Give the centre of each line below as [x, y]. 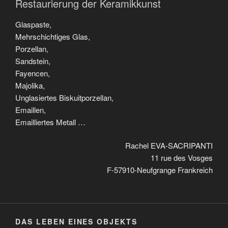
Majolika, [30, 85]
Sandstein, [33, 61]
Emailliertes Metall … [50, 122]
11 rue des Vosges [182, 158]
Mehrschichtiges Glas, [53, 36]
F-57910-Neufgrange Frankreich [160, 170]
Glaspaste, [33, 24]
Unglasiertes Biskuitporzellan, [64, 97]
